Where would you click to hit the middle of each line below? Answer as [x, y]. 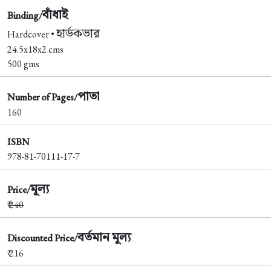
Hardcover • [32, 34]
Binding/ [25, 15]
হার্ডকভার [78, 33]
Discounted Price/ [42, 238]
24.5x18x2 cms [35, 49]
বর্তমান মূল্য [104, 237]
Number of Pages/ [42, 97]
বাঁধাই [55, 14]
